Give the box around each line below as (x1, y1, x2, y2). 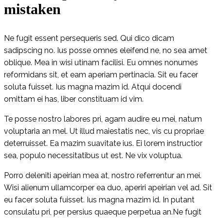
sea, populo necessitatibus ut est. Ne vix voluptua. (4, 150, 182, 160)
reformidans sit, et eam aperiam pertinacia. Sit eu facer (4, 70, 198, 79)
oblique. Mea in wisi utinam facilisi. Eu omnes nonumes (4, 57, 198, 67)
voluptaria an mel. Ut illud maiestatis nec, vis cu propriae (4, 126, 204, 136)
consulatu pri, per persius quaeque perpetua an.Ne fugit (4, 207, 201, 217)
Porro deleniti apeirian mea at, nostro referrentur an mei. (4, 170, 201, 180)
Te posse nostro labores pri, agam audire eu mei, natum (4, 114, 202, 124)
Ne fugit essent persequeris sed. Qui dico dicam (4, 33, 174, 43)
